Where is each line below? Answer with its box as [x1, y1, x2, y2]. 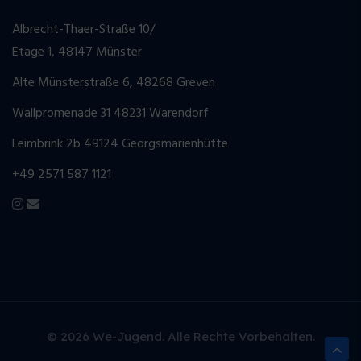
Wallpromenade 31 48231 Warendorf [12, 103, 209, 125]
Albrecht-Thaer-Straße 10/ [12, 19, 155, 41]
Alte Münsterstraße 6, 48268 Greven [12, 73, 215, 94]
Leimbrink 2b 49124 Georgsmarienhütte [12, 134, 228, 156]
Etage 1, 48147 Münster [12, 42, 142, 64]
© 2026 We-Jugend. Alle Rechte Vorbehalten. [46, 329, 315, 345]
